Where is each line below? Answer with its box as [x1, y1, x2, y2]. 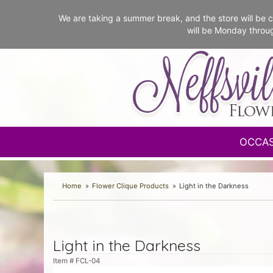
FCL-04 [76, 257, 100, 265]
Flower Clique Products [92, 182, 169, 190]
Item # [53, 257, 76, 265]
